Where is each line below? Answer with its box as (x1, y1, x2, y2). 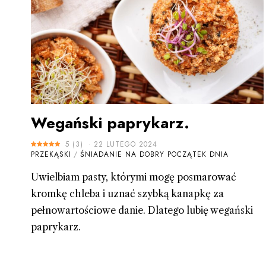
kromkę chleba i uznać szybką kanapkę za (31, 188, 224, 200)
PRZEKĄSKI (31, 149, 71, 160)
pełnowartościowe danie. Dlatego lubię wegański (31, 204, 253, 217)
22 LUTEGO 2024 (94, 139, 157, 150)
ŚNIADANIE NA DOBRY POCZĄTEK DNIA (80, 149, 229, 160)
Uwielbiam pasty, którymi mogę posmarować (31, 171, 236, 183)
